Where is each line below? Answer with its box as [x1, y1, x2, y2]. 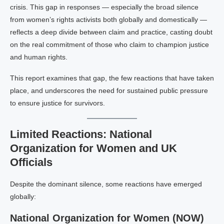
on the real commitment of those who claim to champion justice [10, 40, 209, 48]
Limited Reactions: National [10, 128, 152, 140]
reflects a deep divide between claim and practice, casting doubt [10, 28, 212, 36]
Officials [10, 156, 52, 168]
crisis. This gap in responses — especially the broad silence [10, 3, 198, 11]
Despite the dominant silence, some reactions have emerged [10, 180, 202, 188]
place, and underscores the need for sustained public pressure [10, 86, 208, 94]
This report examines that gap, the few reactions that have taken [10, 74, 214, 82]
